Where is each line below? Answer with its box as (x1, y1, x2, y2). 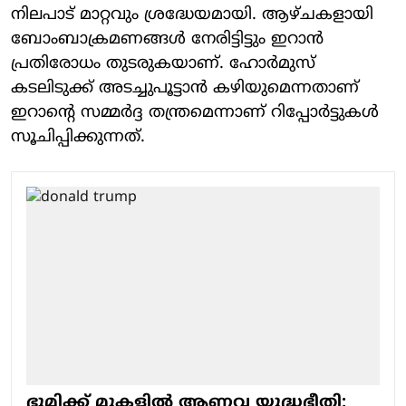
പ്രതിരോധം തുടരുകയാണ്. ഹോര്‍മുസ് (11, 53, 315, 74)
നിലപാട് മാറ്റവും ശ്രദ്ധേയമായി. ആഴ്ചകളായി (11, 4, 373, 25)
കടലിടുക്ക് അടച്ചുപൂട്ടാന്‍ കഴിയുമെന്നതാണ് (11, 77, 359, 99)
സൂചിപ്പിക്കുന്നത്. (11, 126, 145, 148)
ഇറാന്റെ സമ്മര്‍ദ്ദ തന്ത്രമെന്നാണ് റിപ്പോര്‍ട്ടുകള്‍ (11, 101, 379, 123)
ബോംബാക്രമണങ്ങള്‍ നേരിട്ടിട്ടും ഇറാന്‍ (11, 28, 324, 50)
